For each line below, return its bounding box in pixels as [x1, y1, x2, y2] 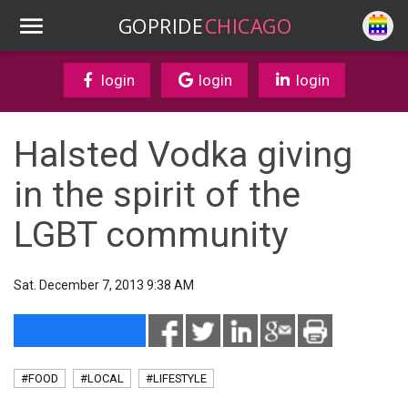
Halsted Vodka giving [14, 134, 352, 176]
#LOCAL [80, 372, 124, 385]
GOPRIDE [118, 12, 203, 39]
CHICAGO [204, 12, 291, 39]
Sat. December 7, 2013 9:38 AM [14, 278, 194, 292]
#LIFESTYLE [146, 372, 207, 385]
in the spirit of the [14, 174, 301, 216]
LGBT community [14, 214, 289, 256]
